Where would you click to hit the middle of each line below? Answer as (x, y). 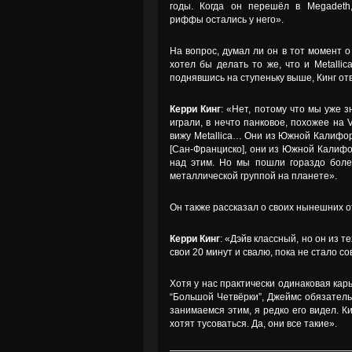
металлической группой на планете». (253, 176)
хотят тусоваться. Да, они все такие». (253, 324)
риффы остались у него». (227, 20)
